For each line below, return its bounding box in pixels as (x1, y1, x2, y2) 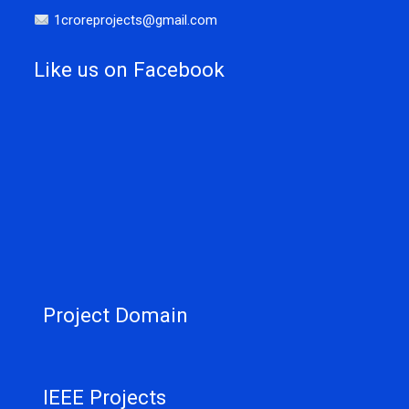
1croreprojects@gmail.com (49, 12, 217, 28)
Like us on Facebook (34, 58, 225, 81)
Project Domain (43, 303, 189, 327)
